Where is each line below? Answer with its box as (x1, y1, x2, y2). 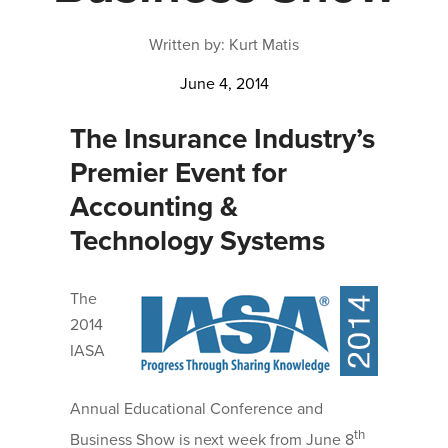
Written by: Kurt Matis (149, 34, 299, 55)
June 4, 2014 (179, 73, 269, 94)
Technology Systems (70, 223, 325, 258)
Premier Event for (70, 155, 287, 190)
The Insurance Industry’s (70, 121, 375, 156)
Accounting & (70, 189, 238, 224)
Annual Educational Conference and (70, 398, 323, 419)
